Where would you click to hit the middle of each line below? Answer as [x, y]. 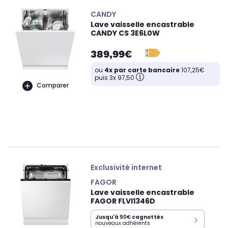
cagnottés [147, 217]
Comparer [52, 85]
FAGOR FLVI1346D [123, 201]
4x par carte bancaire [142, 70]
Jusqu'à [107, 217]
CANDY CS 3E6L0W [125, 33]
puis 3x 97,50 [115, 77]
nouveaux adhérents [123, 223]
